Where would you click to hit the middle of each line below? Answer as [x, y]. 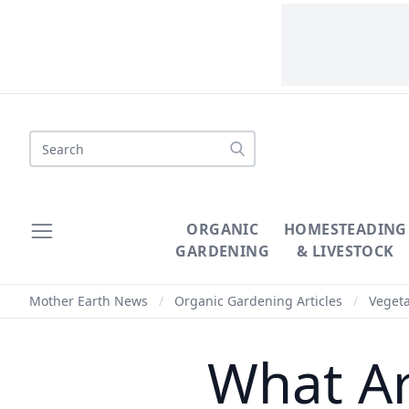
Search [52, 141]
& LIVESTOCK [346, 251]
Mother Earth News [89, 301]
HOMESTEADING [346, 229]
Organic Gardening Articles [258, 301]
